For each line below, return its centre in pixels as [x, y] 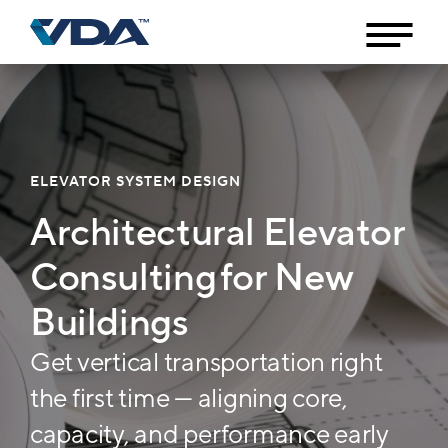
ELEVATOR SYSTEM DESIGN [135, 182]
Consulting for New [191, 276]
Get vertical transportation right [206, 361]
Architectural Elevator [217, 231]
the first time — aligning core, [189, 397]
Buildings [109, 321]
